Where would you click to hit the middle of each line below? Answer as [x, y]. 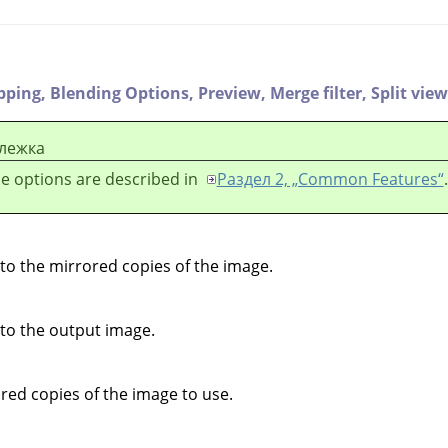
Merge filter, [320, 92]
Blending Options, [124, 92]
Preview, [234, 92]
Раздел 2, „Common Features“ [330, 178]
